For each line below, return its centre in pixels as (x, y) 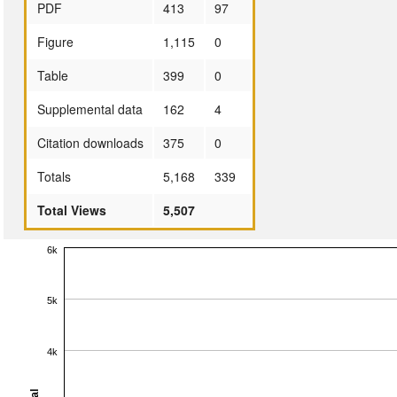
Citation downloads (90, 142)
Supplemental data (90, 109)
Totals (54, 176)
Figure (55, 41)
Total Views (71, 210)
